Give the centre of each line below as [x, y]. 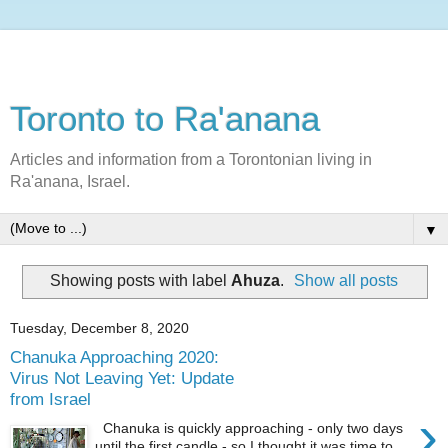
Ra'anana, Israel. [70, 181]
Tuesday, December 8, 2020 [99, 328]
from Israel [50, 399]
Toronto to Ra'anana [165, 119]
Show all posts [346, 280]
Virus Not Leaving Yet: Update [122, 378]
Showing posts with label [140, 280]
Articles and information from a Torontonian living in [191, 159]
